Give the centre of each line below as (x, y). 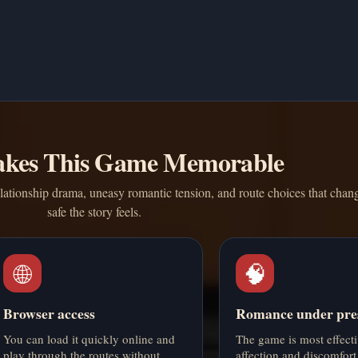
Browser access (49, 314)
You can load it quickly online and (89, 339)
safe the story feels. (95, 212)
